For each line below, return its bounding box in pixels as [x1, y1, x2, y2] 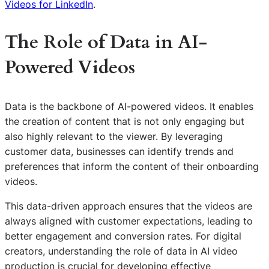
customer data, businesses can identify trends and [5, 145, 234, 157]
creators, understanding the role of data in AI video [5, 245, 238, 258]
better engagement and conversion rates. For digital [5, 230, 241, 243]
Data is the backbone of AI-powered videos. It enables [5, 100, 253, 112]
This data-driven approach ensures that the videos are [5, 200, 252, 213]
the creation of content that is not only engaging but [5, 115, 244, 127]
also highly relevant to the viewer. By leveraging [5, 130, 223, 142]
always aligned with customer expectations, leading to [5, 215, 253, 228]
